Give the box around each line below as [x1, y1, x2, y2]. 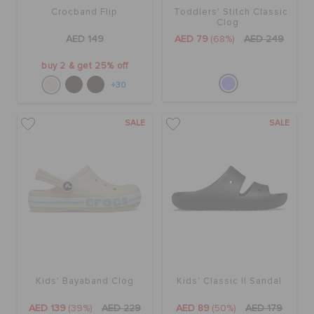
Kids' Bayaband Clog [35, 276, 134, 286]
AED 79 [175, 34, 209, 45]
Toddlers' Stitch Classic [174, 8, 289, 18]
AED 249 [244, 34, 285, 45]
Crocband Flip [51, 8, 118, 18]
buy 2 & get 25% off [41, 62, 128, 71]
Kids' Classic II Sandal [177, 276, 282, 286]
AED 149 [65, 34, 104, 45]
